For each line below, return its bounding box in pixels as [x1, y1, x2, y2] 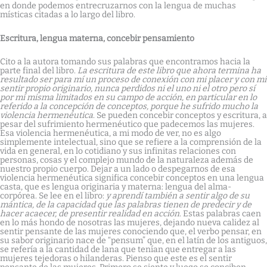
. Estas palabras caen [179, 209, 261, 219]
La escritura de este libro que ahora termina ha [77, 66, 261, 76]
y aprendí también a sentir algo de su [106, 191, 250, 201]
